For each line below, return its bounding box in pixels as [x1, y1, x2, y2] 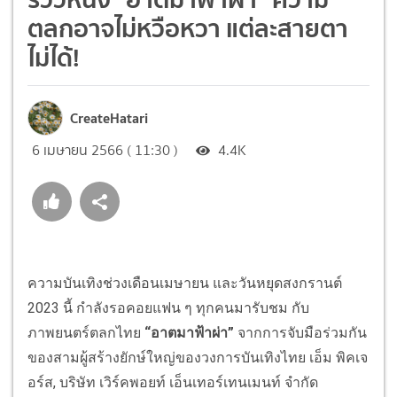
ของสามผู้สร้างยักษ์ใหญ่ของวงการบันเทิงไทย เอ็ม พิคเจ [27, 348, 368, 366]
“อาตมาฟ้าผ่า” [144, 323, 237, 341]
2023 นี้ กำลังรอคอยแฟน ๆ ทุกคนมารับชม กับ [27, 299, 309, 316]
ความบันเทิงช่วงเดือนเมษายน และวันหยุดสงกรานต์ [27, 274, 342, 292]
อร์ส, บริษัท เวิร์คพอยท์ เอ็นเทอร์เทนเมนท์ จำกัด [27, 373, 318, 391]
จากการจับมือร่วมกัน [237, 323, 367, 341]
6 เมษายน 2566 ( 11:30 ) [32, 139, 178, 160]
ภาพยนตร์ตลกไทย [27, 323, 144, 341]
